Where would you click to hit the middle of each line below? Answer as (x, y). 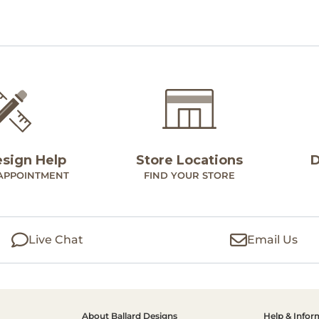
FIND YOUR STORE (190, 176)
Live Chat (56, 240)
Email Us (273, 240)
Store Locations (190, 161)
